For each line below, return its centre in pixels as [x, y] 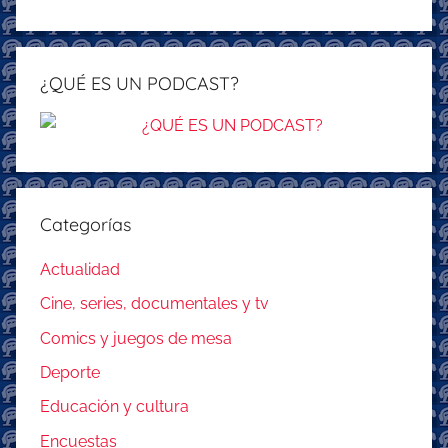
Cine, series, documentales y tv [154, 304]
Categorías [85, 224]
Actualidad [80, 269]
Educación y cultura [114, 407]
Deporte [70, 373]
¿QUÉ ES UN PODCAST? [139, 83]
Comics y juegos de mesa [136, 338]
